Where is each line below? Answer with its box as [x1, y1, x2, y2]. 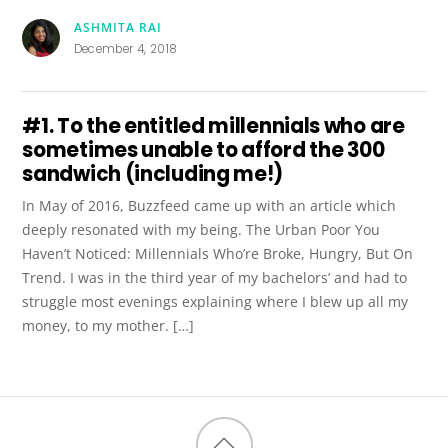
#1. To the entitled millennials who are [22, 111, 405, 140]
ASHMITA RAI [73, 19, 162, 35]
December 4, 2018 [73, 41, 178, 58]
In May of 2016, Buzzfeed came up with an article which [22, 195, 397, 215]
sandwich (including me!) [22, 159, 284, 188]
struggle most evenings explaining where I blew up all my [22, 291, 409, 311]
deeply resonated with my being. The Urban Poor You [22, 219, 381, 239]
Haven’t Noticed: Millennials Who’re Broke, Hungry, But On [22, 243, 414, 263]
